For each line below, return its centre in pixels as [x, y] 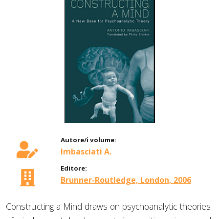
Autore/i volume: [88, 140]
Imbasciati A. [86, 152]
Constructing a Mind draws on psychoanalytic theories [108, 207]
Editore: [74, 168]
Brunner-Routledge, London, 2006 [126, 180]
